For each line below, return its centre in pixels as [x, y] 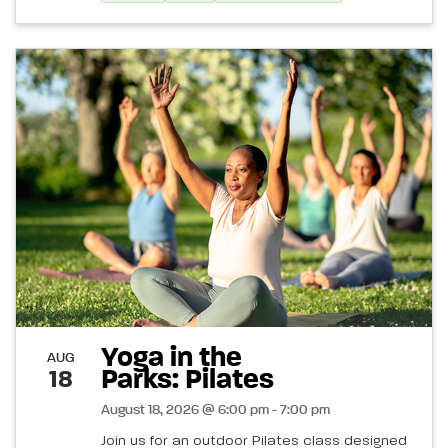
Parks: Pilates [187, 379]
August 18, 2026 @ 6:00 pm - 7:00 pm [215, 409]
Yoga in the [171, 357]
